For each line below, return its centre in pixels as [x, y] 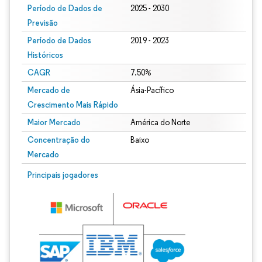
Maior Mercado [54, 122]
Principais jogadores [63, 175]
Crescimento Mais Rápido [73, 105]
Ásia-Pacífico [152, 90]
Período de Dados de [65, 8]
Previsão [43, 23]
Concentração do [59, 140]
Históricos [45, 55]
